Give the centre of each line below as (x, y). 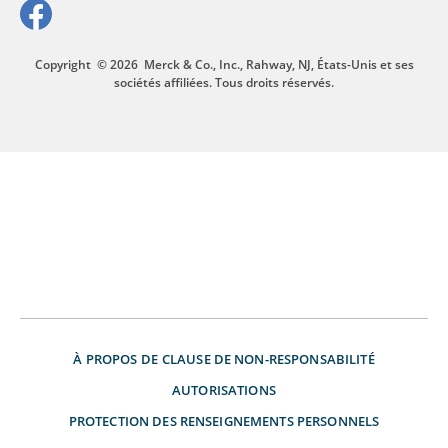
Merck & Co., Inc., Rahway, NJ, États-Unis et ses (278, 64)
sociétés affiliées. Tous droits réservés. (224, 82)
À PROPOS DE (115, 358)
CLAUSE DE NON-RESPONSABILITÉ (268, 358)
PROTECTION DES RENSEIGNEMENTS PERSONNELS (224, 420)
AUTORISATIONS (224, 389)
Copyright (62, 64)
